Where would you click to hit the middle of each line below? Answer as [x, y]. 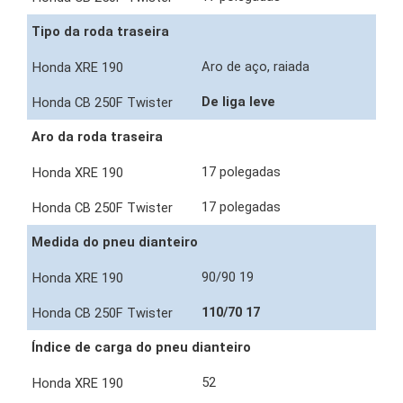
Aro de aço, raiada [257, 67]
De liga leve [240, 102]
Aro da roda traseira [97, 137]
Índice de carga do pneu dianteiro [141, 348]
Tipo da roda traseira [100, 32]
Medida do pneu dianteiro [115, 242]
